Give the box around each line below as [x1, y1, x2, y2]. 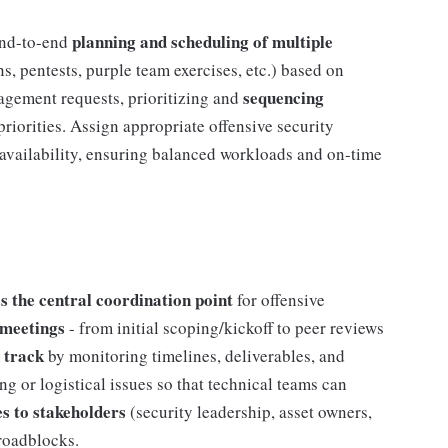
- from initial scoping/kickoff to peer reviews [65, 316, 384, 339]
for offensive [233, 288, 325, 311]
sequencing [243, 85, 324, 110]
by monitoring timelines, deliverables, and [44, 344, 345, 367]
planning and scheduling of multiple [72, 29, 333, 54]
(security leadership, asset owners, [126, 400, 372, 423]
